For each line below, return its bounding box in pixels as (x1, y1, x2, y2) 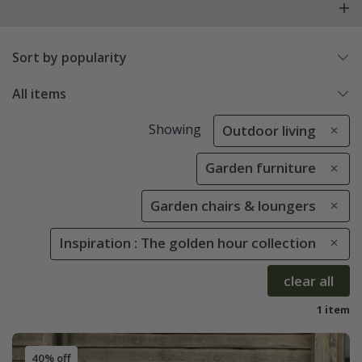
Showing (148, 120, 201, 139)
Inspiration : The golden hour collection (59, 234, 316, 253)
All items (12, 85, 66, 103)
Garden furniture (205, 158, 316, 178)
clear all (284, 271, 334, 290)
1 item (317, 301, 350, 317)
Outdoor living (222, 121, 316, 141)
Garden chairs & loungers (150, 196, 316, 215)
